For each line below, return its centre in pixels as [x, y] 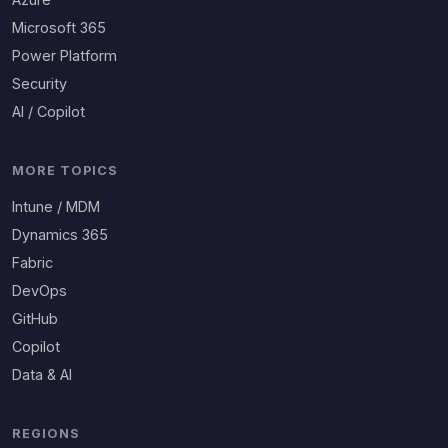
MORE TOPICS [65, 170]
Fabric [32, 262]
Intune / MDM [56, 206]
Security [39, 83]
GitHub [35, 318]
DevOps [39, 290]
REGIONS [46, 433]
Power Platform [64, 55]
